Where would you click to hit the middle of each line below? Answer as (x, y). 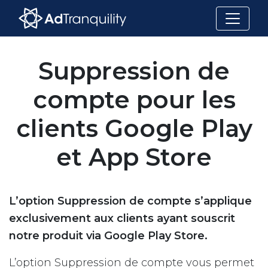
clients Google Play (134, 128)
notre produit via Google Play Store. (108, 236)
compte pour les (134, 100)
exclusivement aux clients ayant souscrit (122, 218)
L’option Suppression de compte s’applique (130, 201)
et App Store (134, 157)
